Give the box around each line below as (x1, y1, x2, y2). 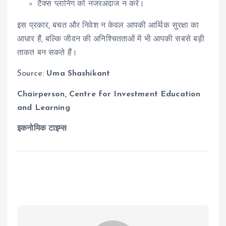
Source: (17, 69, 47, 78)
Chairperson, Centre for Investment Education (17, 90, 201, 98)
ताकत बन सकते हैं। (17, 48, 77, 57)
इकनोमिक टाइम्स (17, 124, 67, 133)
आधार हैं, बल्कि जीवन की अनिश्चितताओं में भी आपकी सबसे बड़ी (17, 35, 205, 43)
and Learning (17, 103, 70, 112)
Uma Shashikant (46, 69, 110, 78)
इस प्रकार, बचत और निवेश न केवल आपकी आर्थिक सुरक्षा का (17, 21, 199, 30)
